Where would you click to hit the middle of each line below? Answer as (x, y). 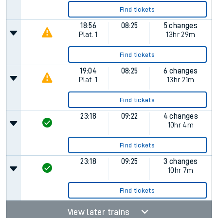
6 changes (181, 71)
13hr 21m (181, 80)
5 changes (181, 26)
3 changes (181, 162)
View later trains (100, 212)
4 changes (181, 116)
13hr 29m (181, 35)
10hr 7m (181, 170)
